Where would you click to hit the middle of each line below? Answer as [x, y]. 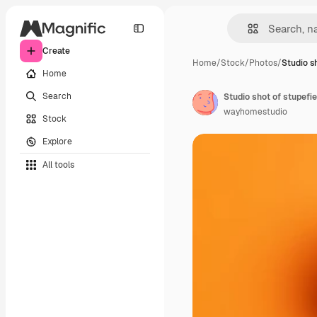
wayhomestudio [255, 112]
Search [57, 96]
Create [56, 51]
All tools [58, 165]
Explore [57, 141]
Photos [263, 63]
